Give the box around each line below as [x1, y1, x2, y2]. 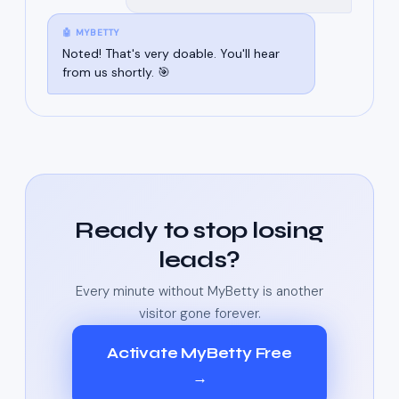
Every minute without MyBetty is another [76, 282, 323, 301]
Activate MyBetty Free [107, 344, 292, 363]
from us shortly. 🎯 [62, 64, 170, 81]
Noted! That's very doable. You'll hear [62, 45, 280, 62]
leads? [159, 246, 240, 274]
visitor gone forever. [138, 305, 261, 323]
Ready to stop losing [74, 216, 324, 245]
